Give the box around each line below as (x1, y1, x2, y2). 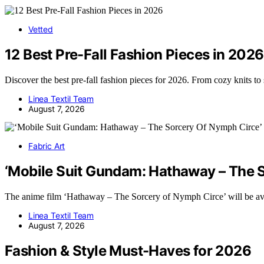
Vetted (28, 24, 53, 35)
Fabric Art (28, 140, 65, 151)
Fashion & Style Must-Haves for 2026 (5, 242, 251, 259)
